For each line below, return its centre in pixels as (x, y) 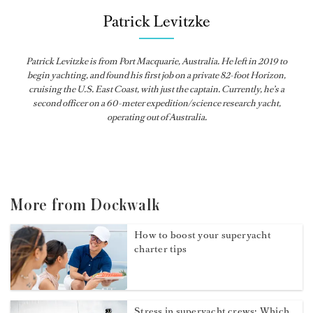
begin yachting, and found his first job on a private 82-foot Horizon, (156, 75)
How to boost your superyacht (203, 235)
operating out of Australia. (156, 117)
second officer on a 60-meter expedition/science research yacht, (156, 103)
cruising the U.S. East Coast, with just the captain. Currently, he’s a (156, 89)
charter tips (161, 249)
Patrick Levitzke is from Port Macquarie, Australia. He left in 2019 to (156, 61)
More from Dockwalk (85, 206)
